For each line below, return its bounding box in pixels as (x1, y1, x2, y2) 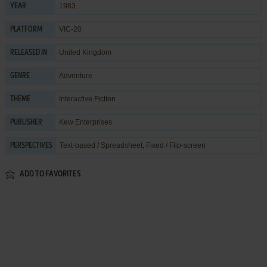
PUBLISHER (10, 119, 42, 126)
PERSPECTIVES (10, 142, 52, 150)
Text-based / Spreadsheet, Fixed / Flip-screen (59, 141, 206, 150)
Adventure (58, 71, 92, 80)
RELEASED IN (10, 49, 47, 57)
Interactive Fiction (58, 94, 116, 103)
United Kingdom (58, 48, 111, 57)
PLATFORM (10, 26, 42, 33)
